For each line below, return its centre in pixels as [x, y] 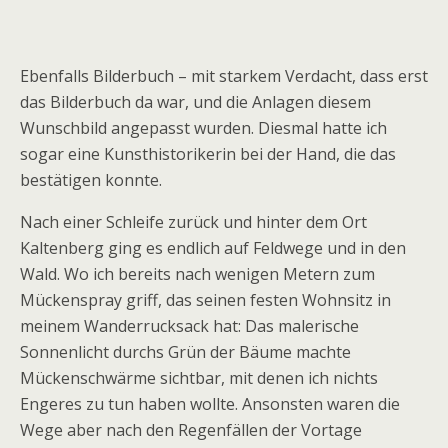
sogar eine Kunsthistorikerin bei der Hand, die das [208, 154]
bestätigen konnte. [91, 180]
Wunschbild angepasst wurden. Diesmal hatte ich [203, 128]
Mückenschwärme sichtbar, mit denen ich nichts [199, 378]
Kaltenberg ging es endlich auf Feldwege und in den [213, 248]
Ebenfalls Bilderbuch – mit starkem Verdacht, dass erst [224, 76]
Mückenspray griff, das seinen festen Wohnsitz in [205, 300]
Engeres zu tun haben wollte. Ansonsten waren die [210, 404]
